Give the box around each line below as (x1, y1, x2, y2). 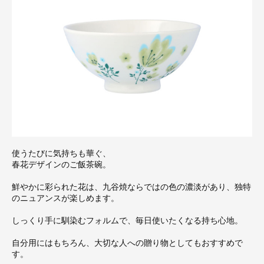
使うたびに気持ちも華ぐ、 (12, 148, 111, 158)
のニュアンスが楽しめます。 (12, 193, 119, 203)
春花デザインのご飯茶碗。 (12, 160, 111, 169)
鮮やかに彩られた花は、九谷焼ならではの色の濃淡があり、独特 (12, 182, 251, 192)
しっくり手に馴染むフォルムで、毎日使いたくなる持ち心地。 (12, 216, 243, 225)
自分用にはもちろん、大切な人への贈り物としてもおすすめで (12, 238, 243, 247)
